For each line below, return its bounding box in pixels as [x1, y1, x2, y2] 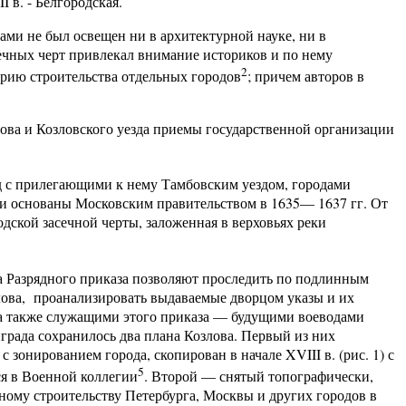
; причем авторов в [247, 65, 364, 85]
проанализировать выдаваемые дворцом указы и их [34, 286, 354, 306]
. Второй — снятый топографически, [144, 365, 373, 385]
